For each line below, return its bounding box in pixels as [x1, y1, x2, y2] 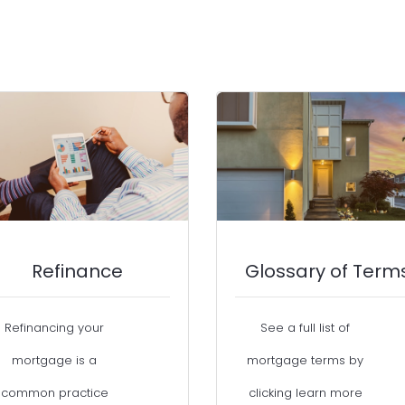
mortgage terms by [247, 352, 364, 370]
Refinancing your [5, 319, 105, 337]
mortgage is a [12, 352, 98, 370]
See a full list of [260, 319, 351, 337]
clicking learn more [248, 384, 363, 402]
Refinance [31, 259, 123, 285]
